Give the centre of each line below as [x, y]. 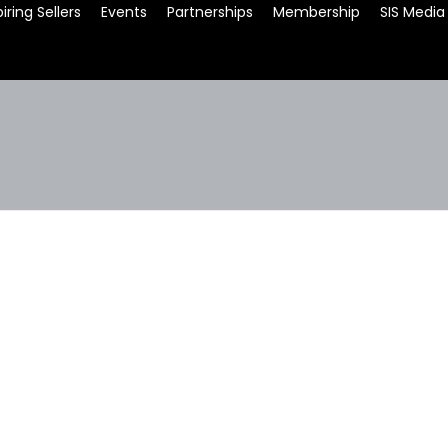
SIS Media [412, 12]
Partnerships [209, 12]
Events [123, 12]
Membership [316, 12]
